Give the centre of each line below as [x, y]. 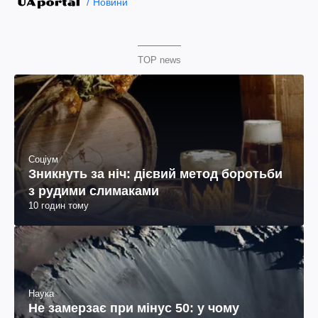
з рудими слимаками [94, 191]
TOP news [159, 60]
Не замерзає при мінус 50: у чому [134, 308]
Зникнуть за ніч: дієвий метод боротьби [155, 174]
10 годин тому [59, 206]
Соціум [43, 160]
